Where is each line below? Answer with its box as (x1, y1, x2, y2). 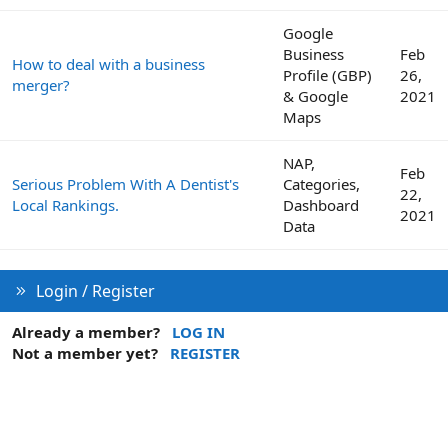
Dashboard (283, 194, 359, 215)
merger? (12, 74, 70, 95)
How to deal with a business (12, 53, 205, 74)
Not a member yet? (12, 342, 158, 363)
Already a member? (12, 321, 160, 342)
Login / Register (35, 279, 155, 302)
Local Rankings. (12, 194, 119, 215)
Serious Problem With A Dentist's (12, 173, 239, 194)
